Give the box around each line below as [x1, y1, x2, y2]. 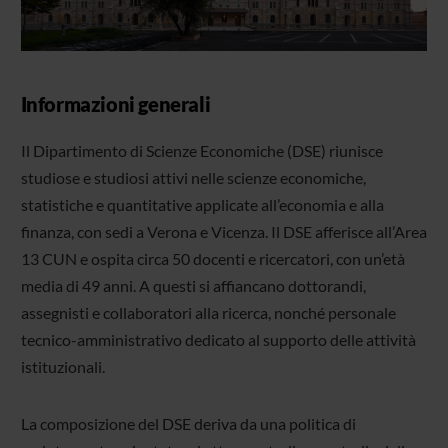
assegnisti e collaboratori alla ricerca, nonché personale [20, 302, 396, 322]
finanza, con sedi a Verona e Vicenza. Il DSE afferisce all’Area [20, 221, 427, 241]
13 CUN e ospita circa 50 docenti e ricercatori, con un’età [20, 248, 405, 268]
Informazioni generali [20, 91, 211, 116]
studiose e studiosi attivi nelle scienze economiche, [20, 167, 366, 187]
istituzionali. [20, 356, 105, 376]
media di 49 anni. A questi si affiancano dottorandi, [20, 275, 366, 295]
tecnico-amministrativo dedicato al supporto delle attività [20, 329, 416, 349]
